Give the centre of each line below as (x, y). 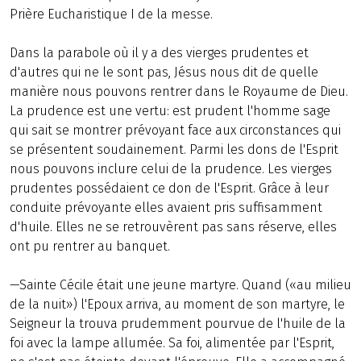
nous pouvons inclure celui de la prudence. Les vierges (171, 169)
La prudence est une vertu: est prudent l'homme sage (170, 111)
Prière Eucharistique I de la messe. (111, 14)
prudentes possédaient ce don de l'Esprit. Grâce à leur (169, 188)
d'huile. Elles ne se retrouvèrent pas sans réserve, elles (173, 227)
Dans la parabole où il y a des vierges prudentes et (159, 53)
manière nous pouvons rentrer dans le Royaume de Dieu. (179, 91)
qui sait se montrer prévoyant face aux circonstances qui (175, 130)
